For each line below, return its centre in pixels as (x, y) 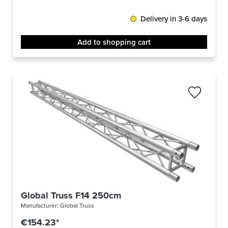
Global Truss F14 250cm (71, 196)
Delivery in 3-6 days (174, 19)
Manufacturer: (40, 206)
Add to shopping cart (114, 42)
